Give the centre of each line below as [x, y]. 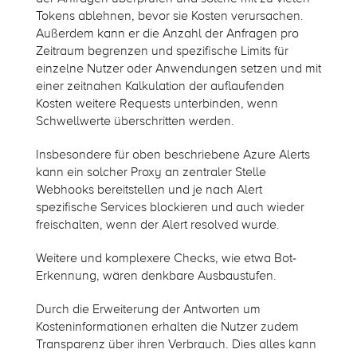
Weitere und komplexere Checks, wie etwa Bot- [166, 258]
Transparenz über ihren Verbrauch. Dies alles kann [176, 344]
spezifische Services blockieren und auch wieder [170, 207]
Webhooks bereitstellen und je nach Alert [149, 189]
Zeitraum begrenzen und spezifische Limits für [162, 51]
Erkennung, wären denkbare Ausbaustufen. [156, 275]
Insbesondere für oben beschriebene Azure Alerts [173, 154]
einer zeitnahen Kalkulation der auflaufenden [160, 86]
